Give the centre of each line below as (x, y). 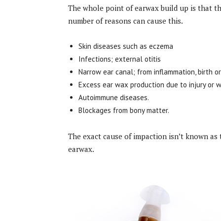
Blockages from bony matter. (124, 110)
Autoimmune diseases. (114, 97)
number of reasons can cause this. (126, 20)
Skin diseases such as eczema (126, 46)
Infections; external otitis (120, 59)
